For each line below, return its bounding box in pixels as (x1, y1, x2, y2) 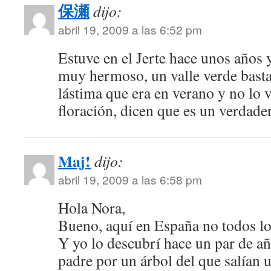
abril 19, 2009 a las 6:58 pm (58, 171, 202, 188)
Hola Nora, (58, 197, 125, 218)
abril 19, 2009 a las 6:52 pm (58, 21, 202, 38)
